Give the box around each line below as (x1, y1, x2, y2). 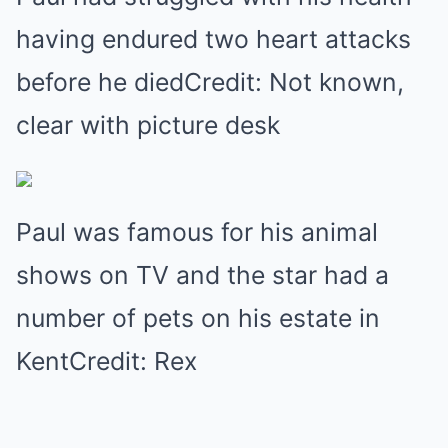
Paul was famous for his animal (16, 217, 378, 247)
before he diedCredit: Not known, (16, 67, 404, 97)
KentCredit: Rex (16, 346, 197, 376)
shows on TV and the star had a (16, 260, 389, 290)
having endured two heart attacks (16, 24, 411, 54)
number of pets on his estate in (16, 303, 380, 333)
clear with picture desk (16, 110, 280, 140)
